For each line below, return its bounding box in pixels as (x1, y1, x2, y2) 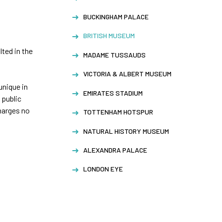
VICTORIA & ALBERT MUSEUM (83, 69, 172, 78)
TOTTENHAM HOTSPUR (83, 108, 154, 116)
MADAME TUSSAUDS (83, 50, 146, 59)
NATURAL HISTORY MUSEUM (83, 126, 169, 135)
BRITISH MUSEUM (83, 31, 135, 40)
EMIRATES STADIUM (83, 88, 143, 97)
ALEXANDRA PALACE (83, 145, 148, 154)
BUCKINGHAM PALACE (83, 12, 149, 21)
